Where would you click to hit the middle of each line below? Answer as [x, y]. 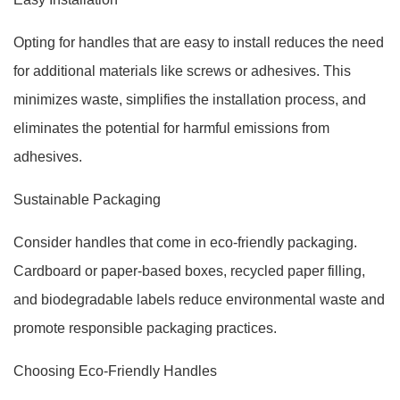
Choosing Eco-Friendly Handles [115, 371]
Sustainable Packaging [87, 200]
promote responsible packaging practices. [145, 328]
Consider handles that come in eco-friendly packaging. [185, 242]
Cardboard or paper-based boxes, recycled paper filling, [189, 271]
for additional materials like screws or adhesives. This [182, 71]
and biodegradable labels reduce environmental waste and [199, 300]
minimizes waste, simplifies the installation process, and [190, 100]
